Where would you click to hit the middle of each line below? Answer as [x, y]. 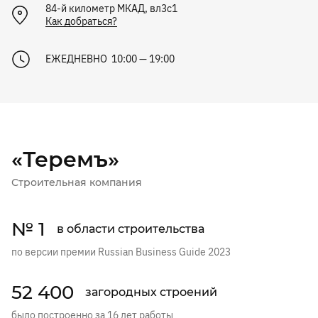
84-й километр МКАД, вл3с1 [111, 8]
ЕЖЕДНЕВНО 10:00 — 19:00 [110, 59]
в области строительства [131, 229]
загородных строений [151, 292]
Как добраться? [81, 21]
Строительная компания [77, 182]
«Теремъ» [65, 159]
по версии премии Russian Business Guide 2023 [121, 252]
